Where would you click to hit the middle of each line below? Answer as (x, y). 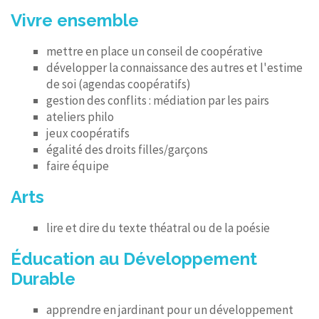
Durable (43, 279)
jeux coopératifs (88, 133)
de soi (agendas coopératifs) (119, 84)
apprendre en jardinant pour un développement (170, 310)
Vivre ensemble (75, 20)
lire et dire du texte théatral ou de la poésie (158, 228)
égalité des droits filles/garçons (127, 150)
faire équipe (78, 166)
